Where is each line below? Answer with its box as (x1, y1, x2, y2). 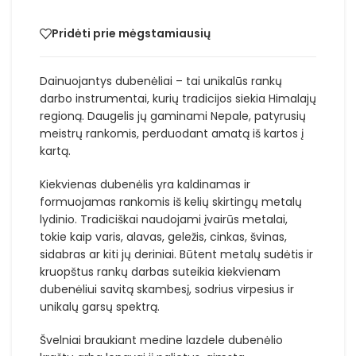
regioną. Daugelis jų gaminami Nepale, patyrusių (40, 107, 306, 124)
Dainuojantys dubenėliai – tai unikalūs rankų (40, 72, 282, 89)
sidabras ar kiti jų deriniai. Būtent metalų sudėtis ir (40, 246, 313, 262)
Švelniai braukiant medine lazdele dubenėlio (40, 331, 283, 348)
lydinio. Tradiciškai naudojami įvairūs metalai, (40, 211, 288, 227)
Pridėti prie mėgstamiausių (52, 25, 211, 42)
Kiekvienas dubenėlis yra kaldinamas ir (40, 176, 250, 192)
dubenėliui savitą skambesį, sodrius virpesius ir (40, 281, 294, 297)
